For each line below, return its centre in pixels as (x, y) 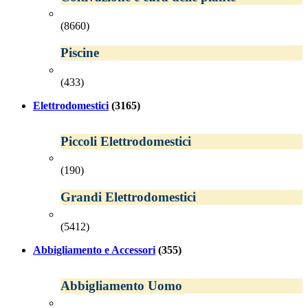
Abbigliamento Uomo (121, 285)
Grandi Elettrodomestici (128, 197)
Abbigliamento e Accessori (94, 250)
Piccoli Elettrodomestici (126, 141)
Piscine (80, 52)
